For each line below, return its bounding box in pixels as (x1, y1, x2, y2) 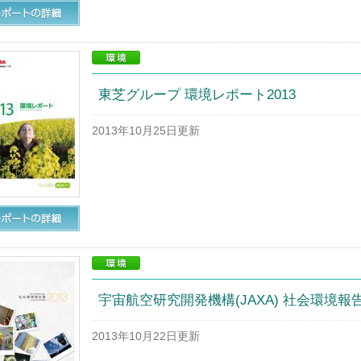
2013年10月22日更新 (91, 330, 200, 342)
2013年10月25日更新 (91, 125, 200, 137)
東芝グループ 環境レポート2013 (98, 87, 296, 102)
